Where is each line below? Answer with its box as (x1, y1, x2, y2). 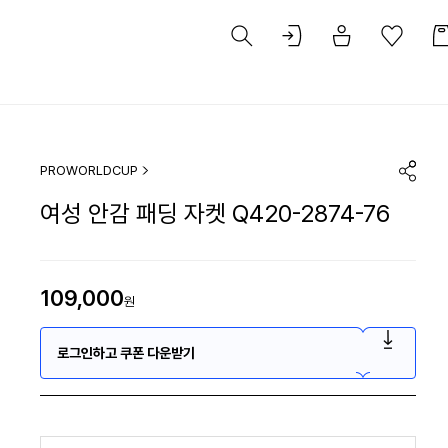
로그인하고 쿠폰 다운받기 (57, 344, 195, 361)
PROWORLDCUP (40, 162, 138, 178)
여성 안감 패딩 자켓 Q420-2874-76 (40, 198, 390, 228)
